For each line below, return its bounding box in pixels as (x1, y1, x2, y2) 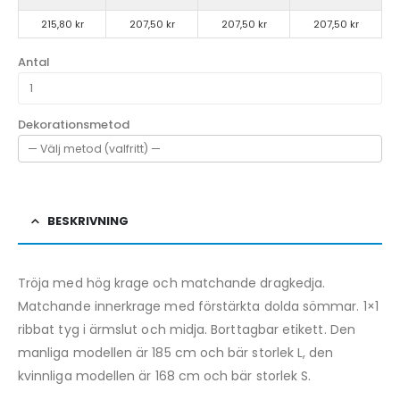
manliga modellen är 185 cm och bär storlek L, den (18, 343, 334, 362)
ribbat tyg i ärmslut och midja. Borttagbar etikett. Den (18, 320, 355, 338)
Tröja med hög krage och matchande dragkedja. (18, 273, 326, 292)
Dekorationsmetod (18, 116, 129, 134)
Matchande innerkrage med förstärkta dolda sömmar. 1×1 (18, 296, 379, 315)
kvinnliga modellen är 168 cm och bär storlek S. (18, 366, 312, 385)
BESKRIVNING (47, 212, 129, 229)
